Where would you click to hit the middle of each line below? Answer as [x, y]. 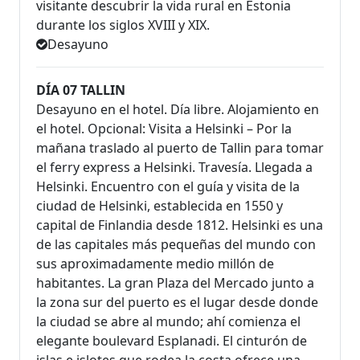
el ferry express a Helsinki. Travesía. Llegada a [174, 168]
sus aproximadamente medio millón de [155, 264]
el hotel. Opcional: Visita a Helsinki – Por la [164, 129]
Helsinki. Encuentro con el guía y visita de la [168, 187]
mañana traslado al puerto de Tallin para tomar [180, 148]
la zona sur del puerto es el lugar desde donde [177, 303]
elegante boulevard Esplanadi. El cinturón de [172, 341]
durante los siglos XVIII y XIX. [123, 25]
